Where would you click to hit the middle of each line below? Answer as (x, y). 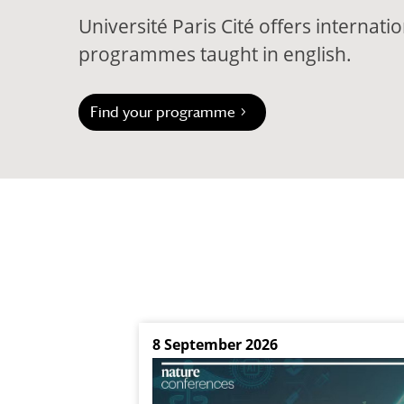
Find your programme (163, 112)
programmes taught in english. (215, 55)
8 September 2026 (215, 345)
